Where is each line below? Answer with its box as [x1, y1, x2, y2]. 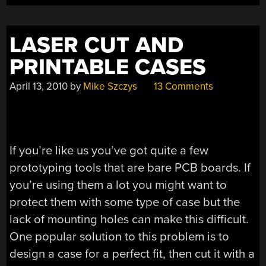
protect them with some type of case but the [9, 195, 240, 210]
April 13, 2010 [9, 80, 68, 93]
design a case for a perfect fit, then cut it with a [9, 246, 255, 262]
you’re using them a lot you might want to [9, 178, 227, 193]
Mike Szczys [83, 80, 138, 93]
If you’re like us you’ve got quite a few [9, 143, 209, 159]
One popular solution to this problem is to [9, 229, 230, 245]
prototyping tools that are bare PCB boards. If [9, 160, 251, 176]
